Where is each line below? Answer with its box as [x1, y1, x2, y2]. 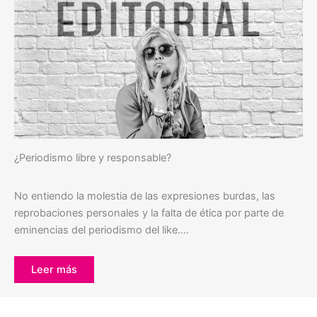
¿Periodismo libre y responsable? [14, 151, 171, 165]
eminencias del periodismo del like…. [14, 224, 189, 237]
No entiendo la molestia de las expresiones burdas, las [14, 190, 275, 203]
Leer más [31, 263, 77, 277]
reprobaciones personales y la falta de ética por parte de [14, 207, 284, 220]
